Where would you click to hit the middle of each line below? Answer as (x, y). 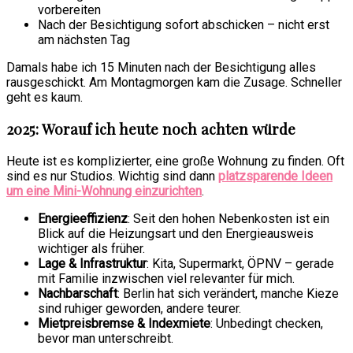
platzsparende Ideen (275, 176)
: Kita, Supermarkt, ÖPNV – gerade (240, 264)
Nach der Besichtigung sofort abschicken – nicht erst (184, 24)
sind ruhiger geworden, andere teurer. (139, 309)
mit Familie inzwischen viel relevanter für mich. (166, 279)
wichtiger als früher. (91, 249)
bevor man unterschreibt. (106, 339)
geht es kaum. (45, 97)
